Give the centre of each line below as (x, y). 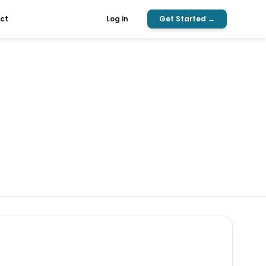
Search (201, 150)
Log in (118, 19)
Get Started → (187, 19)
